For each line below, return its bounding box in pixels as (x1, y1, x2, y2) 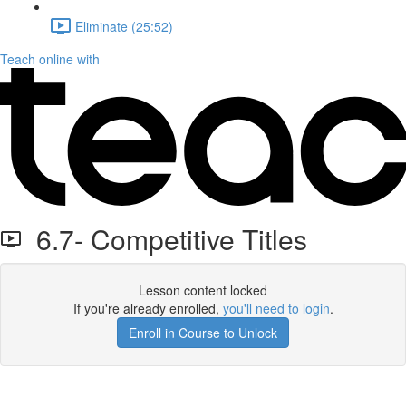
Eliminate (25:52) (75, 16, 173, 35)
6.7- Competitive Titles (22, 219, 307, 258)
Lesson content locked (139, 281, 267, 299)
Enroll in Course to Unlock (129, 324, 277, 342)
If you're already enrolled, (72, 299, 223, 317)
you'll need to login (222, 299, 330, 317)
